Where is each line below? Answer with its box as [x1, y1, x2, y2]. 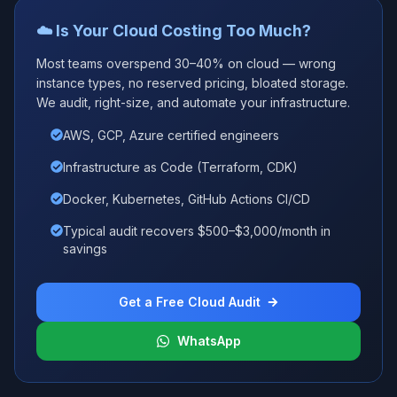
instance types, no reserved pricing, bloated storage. [36, 75, 348, 90]
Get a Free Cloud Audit [119, 294, 261, 309]
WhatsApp [177, 333, 241, 348]
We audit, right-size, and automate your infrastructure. [36, 95, 350, 110]
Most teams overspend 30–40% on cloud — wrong [36, 56, 336, 71]
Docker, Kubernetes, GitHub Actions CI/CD [63, 191, 310, 206]
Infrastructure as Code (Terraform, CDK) [63, 160, 298, 175]
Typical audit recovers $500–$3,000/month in [63, 223, 331, 238]
